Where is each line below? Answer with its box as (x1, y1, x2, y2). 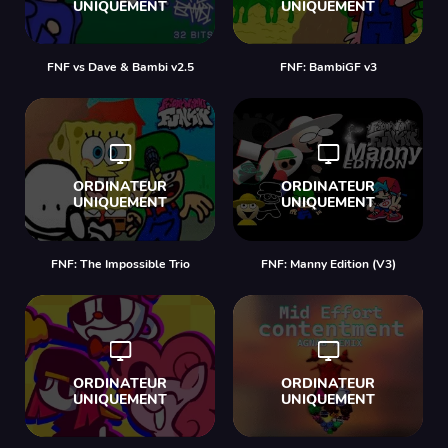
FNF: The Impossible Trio (50, 255, 190, 272)
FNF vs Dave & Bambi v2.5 (46, 59, 194, 75)
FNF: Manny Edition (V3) (260, 255, 396, 272)
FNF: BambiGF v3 (279, 59, 377, 75)
